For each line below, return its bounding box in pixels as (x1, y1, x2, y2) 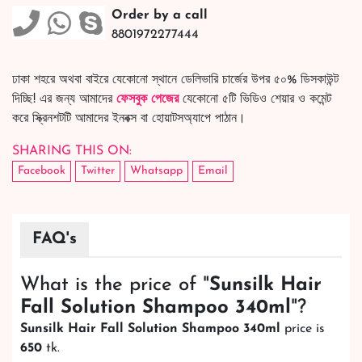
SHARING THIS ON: (12, 144, 132, 158)
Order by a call (112, 8, 208, 22)
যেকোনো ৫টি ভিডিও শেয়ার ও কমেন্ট (179, 92, 331, 106)
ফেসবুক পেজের (116, 92, 179, 106)
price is (280, 322, 325, 335)
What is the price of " (20, 275, 209, 295)
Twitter (81, 164, 115, 177)
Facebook (18, 164, 65, 177)
